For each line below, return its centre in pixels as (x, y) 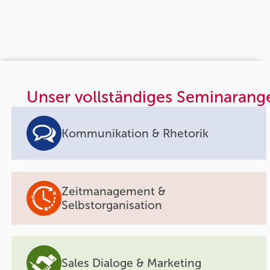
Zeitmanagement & (114, 191)
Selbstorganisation (112, 205)
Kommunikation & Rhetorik (135, 133)
